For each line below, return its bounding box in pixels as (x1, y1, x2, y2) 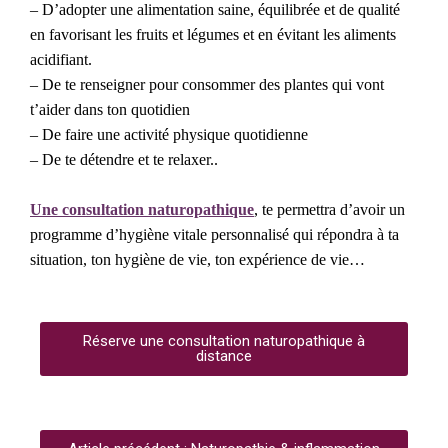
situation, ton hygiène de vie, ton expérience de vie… (30, 251, 365, 269)
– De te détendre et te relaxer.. (30, 151, 218, 169)
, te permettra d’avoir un (254, 201, 405, 219)
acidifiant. (30, 51, 92, 69)
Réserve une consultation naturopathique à (83, 332, 365, 351)
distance (196, 347, 252, 366)
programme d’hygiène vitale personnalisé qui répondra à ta (30, 226, 399, 244)
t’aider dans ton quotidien (30, 101, 190, 119)
